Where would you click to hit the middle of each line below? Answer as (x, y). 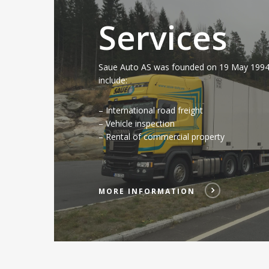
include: (113, 80)
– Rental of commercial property (162, 137)
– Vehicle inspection (137, 124)
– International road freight (151, 110)
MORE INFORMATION (147, 192)
